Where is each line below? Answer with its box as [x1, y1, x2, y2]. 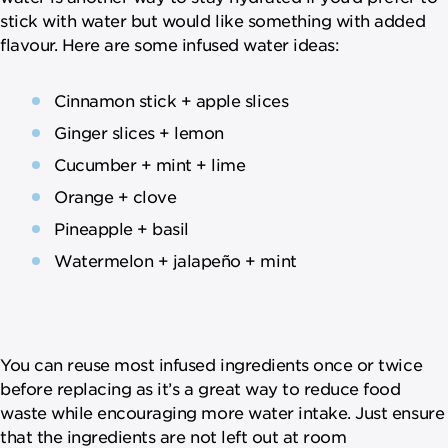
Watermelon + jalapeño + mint [54, 249, 297, 270]
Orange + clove [54, 185, 177, 206]
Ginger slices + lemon [54, 121, 224, 142]
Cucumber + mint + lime [54, 153, 246, 174]
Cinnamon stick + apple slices [54, 89, 289, 110]
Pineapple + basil [54, 217, 189, 238]
